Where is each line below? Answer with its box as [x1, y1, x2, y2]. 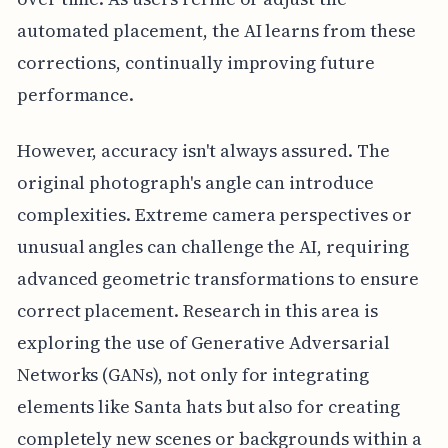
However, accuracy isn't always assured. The [16, 138, 390, 164]
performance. [16, 82, 135, 108]
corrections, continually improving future [16, 50, 375, 76]
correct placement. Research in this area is [16, 298, 378, 324]
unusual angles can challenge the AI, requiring [16, 234, 409, 260]
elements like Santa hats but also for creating [16, 394, 400, 420]
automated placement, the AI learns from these [16, 18, 416, 44]
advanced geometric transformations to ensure [16, 266, 419, 292]
